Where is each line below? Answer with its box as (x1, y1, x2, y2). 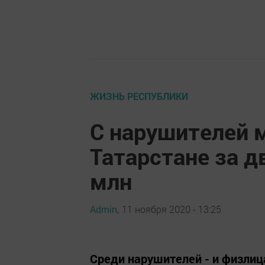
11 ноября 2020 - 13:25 (122, 202, 221, 215)
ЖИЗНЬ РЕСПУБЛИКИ (90, 90, 188, 103)
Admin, (90, 202, 119, 215)
